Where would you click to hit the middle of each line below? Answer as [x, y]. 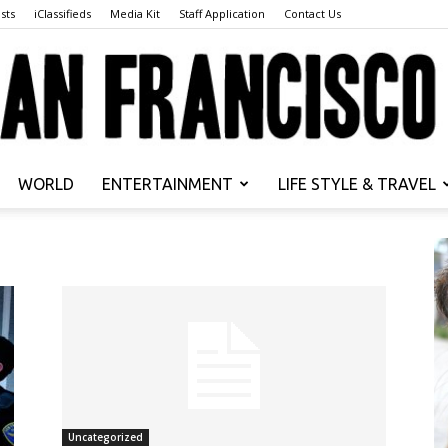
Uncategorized [105, 437]
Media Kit [135, 13]
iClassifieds [62, 13]
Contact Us [312, 13]
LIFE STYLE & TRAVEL [357, 184]
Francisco [254, 354]
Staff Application [222, 13]
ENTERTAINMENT [167, 184]
